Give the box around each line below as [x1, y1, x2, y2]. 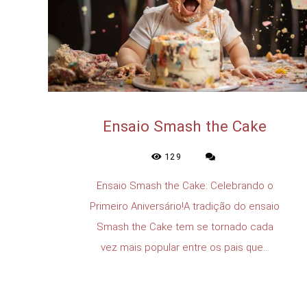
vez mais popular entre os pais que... [100, 241, 269, 254]
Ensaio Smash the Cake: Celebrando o [96, 179, 273, 192]
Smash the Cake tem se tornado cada [96, 220, 273, 233]
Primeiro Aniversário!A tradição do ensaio [90, 199, 280, 212]
